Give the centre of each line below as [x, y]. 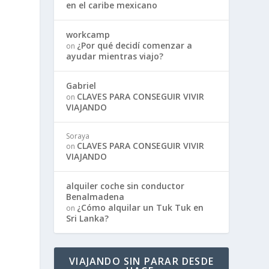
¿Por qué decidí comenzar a [135, 45]
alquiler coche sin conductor [125, 186]
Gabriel [81, 85]
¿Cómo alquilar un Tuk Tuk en [141, 207]
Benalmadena [95, 196]
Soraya [78, 136]
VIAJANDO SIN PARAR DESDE [141, 261]
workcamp [88, 34]
